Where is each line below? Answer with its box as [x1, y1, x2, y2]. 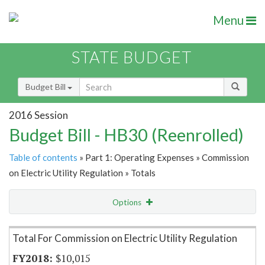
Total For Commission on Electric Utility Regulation [12, 232, 237, 245]
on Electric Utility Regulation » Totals [9, 167, 156, 179]
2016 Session [9, 108, 68, 121]
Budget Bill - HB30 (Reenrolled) [9, 124, 244, 146]
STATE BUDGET [72, 47, 192, 67]
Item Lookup [12, 222, 59, 232]
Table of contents [9, 152, 77, 163]
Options [112, 198, 143, 208]
